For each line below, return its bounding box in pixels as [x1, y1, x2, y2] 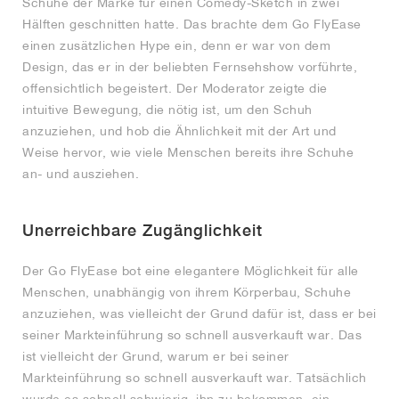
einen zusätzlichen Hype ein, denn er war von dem [22, 37, 330, 53]
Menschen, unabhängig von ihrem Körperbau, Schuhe [22, 284, 351, 299]
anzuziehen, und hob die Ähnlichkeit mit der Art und [22, 123, 337, 138]
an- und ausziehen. [22, 166, 139, 181]
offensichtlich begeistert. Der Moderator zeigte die [22, 80, 328, 95]
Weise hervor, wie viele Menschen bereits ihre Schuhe [22, 144, 354, 159]
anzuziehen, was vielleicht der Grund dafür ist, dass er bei [22, 305, 377, 321]
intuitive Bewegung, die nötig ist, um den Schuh [22, 102, 313, 117]
